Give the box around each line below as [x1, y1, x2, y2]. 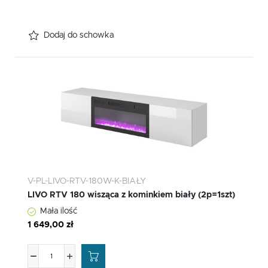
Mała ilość [40, 207, 77, 216]
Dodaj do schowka [44, 31, 114, 40]
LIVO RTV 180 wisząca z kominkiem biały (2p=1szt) [28, 191, 235, 200]
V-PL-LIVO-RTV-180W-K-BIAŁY [28, 177, 146, 186]
